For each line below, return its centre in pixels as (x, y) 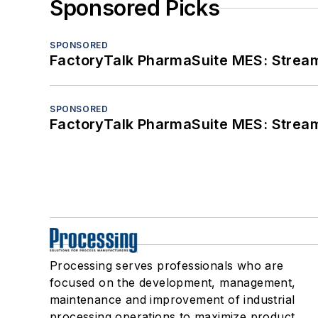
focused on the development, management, (173, 283)
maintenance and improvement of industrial (172, 300)
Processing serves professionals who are (167, 266)
